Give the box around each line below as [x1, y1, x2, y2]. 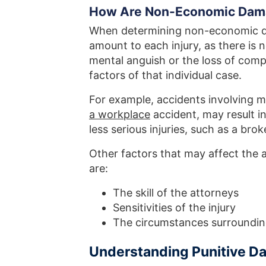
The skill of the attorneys [113, 186, 239, 199]
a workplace [89, 107, 150, 121]
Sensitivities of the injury [113, 201, 236, 214]
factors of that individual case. [89, 68, 242, 81]
